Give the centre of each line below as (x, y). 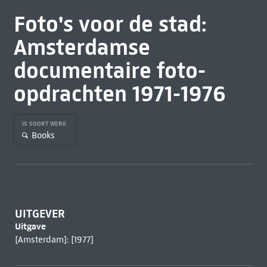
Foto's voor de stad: (110, 24)
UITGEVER (40, 214)
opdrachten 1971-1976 (119, 94)
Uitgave (30, 226)
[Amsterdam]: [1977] (54, 240)
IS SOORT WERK (45, 124)
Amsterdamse (82, 47)
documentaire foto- (109, 70)
